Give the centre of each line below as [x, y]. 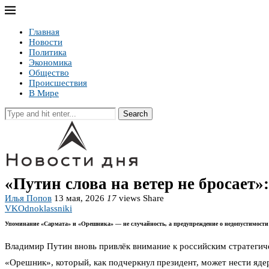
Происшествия [58, 83]
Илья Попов [28, 198]
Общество [49, 73]
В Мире [44, 93]
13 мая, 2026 [79, 198]
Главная [44, 32]
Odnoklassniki [45, 208]
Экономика [50, 62]
